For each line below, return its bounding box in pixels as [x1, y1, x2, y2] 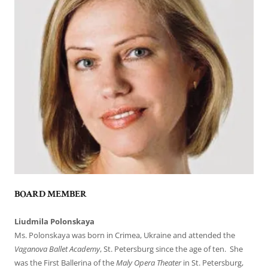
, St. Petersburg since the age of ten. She [100, 243, 243, 254]
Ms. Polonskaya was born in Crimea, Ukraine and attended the [14, 229, 235, 240]
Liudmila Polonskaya [14, 215, 95, 227]
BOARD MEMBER [14, 187, 87, 200]
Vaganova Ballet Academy [14, 243, 100, 254]
